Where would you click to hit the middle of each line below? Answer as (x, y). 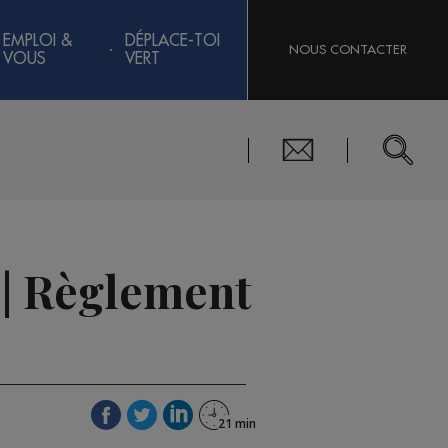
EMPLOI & (38, 41)
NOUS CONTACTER (348, 49)
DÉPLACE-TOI (172, 41)
